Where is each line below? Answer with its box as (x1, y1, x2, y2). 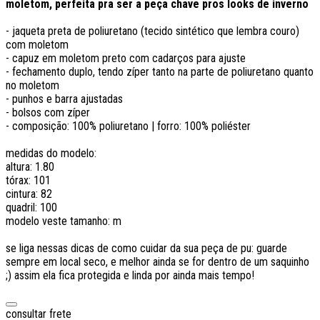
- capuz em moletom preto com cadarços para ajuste (6, 51, 246, 65)
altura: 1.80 (6, 159, 54, 174)
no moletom (6, 78, 59, 92)
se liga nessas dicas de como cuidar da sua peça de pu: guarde (6, 241, 287, 255)
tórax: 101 (6, 173, 51, 187)
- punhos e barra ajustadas (6, 91, 123, 106)
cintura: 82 (6, 186, 52, 201)
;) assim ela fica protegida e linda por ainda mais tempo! (6, 268, 254, 282)
